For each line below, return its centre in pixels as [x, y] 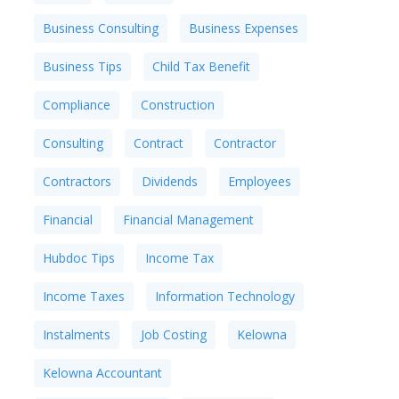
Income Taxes [83, 296]
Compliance [76, 105]
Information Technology [224, 296]
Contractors [77, 181]
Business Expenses [243, 28]
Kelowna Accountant [102, 373]
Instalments [76, 334]
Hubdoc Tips [78, 258]
